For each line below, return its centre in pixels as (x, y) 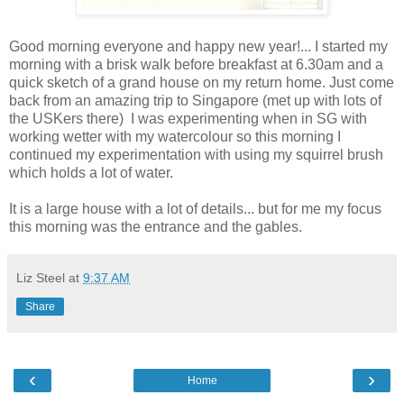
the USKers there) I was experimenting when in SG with (188, 119)
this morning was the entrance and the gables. (156, 227)
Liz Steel (41, 278)
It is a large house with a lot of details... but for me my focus (195, 209)
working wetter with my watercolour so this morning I (175, 137)
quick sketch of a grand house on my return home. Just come (202, 83)
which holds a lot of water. (91, 173)
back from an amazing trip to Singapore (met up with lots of (195, 101)
